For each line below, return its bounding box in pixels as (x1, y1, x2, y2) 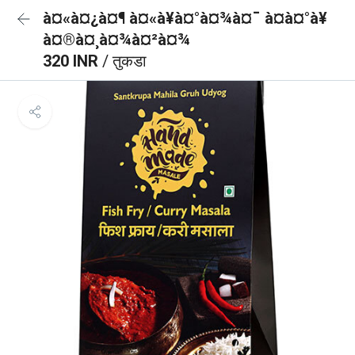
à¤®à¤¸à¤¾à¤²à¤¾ (43, 30, 190, 49)
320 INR (43, 52, 102, 71)
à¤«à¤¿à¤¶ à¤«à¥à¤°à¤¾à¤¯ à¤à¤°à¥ (43, 9, 327, 28)
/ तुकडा (102, 52, 147, 71)
